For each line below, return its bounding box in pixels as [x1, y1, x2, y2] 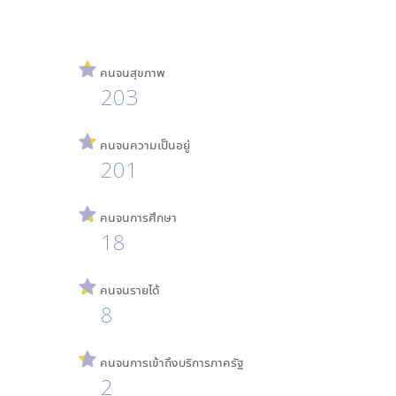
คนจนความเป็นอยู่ [95, 136, 190, 153]
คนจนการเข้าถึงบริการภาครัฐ [95, 354, 244, 370]
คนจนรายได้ [95, 281, 160, 298]
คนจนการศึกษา [95, 209, 177, 225]
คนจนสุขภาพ [95, 64, 165, 80]
